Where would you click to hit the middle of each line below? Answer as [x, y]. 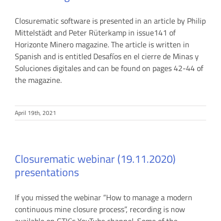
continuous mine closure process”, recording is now [100, 209]
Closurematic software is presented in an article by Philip [110, 21]
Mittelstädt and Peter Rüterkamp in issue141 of [95, 33]
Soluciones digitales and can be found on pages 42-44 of [109, 68]
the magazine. [38, 80]
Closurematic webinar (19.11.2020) [95, 159]
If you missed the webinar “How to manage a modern [104, 198]
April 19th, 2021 [36, 113]
